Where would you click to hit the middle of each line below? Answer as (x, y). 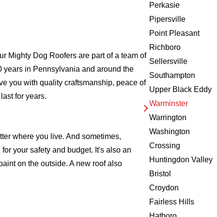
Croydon (164, 188)
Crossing (165, 146)
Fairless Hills (172, 202)
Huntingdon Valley (181, 160)
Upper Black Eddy (181, 90)
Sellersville (169, 62)
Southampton (172, 76)
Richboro (165, 47)
